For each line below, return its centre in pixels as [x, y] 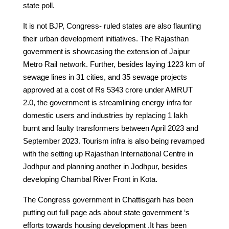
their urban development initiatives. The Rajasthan [106, 38]
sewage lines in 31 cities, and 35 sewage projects [105, 77]
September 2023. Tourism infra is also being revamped [113, 141]
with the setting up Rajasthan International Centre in [108, 153]
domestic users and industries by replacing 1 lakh [105, 115]
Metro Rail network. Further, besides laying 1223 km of [113, 64]
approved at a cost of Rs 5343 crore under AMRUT [108, 89]
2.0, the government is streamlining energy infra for [107, 102]
